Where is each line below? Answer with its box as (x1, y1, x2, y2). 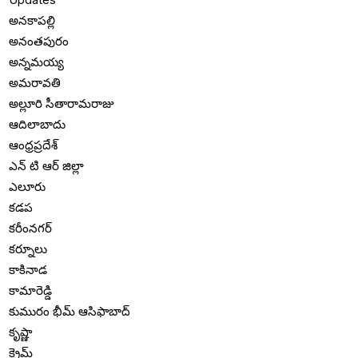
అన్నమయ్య (9, 54, 65, 70)
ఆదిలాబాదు (9, 117, 66, 133)
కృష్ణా (9, 324, 33, 340)
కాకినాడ (9, 262, 48, 278)
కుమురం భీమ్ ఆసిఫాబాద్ (9, 304, 131, 320)
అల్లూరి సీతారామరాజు (9, 96, 115, 112)
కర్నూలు (9, 241, 48, 257)
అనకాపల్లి (9, 13, 56, 29)
